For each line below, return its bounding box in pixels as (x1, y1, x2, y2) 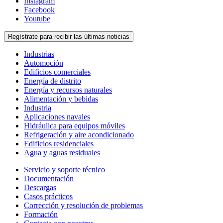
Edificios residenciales (24, 139, 94, 148)
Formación (24, 210, 58, 219)
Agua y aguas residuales (24, 148, 100, 157)
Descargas (24, 183, 56, 192)
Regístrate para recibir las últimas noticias (8, 32, 129, 40)
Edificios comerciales (24, 67, 91, 76)
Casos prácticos (24, 192, 73, 201)
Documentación (24, 174, 74, 183)
